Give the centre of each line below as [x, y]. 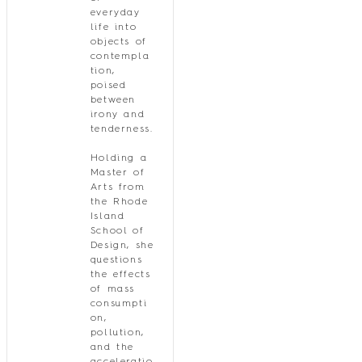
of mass [112, 289]
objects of [118, 42]
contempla [120, 57]
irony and [118, 115]
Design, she [122, 246]
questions [116, 260]
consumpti [119, 304]
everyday [115, 13]
